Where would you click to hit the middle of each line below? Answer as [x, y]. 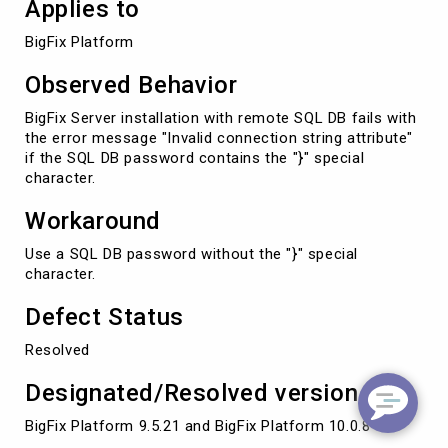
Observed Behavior [131, 84]
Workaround [93, 220]
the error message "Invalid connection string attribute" [219, 137]
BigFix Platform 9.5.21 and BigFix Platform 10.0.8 [198, 425]
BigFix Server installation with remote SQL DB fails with [221, 117]
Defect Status [104, 316]
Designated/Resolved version [192, 392]
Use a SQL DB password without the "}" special [192, 253]
